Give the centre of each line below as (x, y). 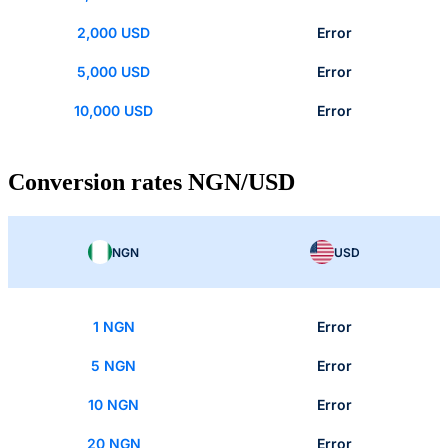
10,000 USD (113, 111)
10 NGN (113, 405)
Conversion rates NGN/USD (151, 182)
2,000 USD (113, 33)
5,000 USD (113, 72)
